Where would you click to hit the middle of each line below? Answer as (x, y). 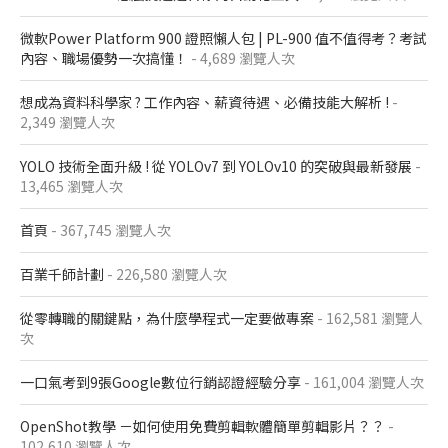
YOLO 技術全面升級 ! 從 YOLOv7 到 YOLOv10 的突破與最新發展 (216, 166)
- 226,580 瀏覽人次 (165, 274)
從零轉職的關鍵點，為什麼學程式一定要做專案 (167, 318)
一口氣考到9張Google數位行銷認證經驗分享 (160, 382)
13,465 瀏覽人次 (71, 186)
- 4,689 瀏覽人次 (241, 58)
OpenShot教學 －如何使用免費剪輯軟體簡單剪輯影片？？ (202, 426)
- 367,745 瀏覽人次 (109, 230)
